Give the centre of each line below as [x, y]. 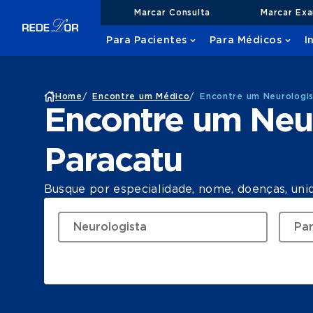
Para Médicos [246, 41]
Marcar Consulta [172, 12]
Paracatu [113, 161]
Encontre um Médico [141, 96]
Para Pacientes [147, 41]
